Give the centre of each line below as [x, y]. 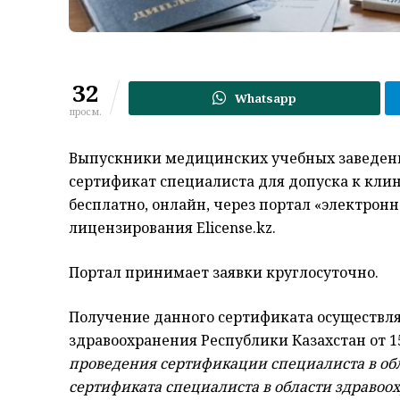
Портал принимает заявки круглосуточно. [224, 272]
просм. [85, 111]
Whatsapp [266, 98]
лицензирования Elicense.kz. [172, 227]
